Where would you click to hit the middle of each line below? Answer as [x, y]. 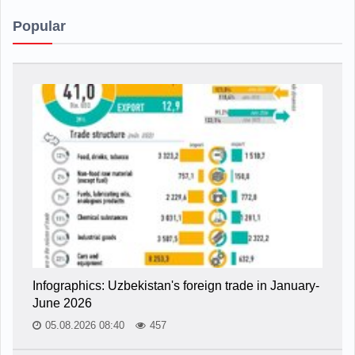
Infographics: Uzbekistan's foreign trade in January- [176, 285]
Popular [39, 26]
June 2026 [62, 303]
